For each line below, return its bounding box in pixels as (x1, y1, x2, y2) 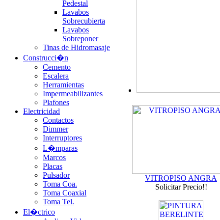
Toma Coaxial (43, 189, 86, 197)
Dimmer (43, 125, 68, 133)
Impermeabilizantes (43, 89, 103, 98)
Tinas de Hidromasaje (43, 43, 110, 52)
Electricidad (23, 107, 60, 115)
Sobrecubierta (62, 17, 105, 25)
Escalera (43, 72, 69, 80)
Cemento (43, 63, 71, 71)
